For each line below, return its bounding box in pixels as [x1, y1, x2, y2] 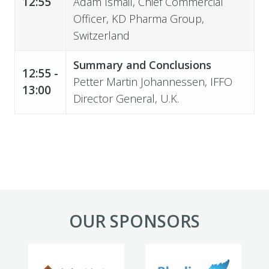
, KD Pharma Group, [106, 11, 204, 26]
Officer [73, 11, 106, 26]
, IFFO [204, 74, 232, 89]
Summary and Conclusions [73, 57, 214, 72]
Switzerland [73, 28, 130, 43]
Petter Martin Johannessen [73, 74, 205, 89]
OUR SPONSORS [69, 209, 200, 232]
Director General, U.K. [73, 91, 179, 106]
